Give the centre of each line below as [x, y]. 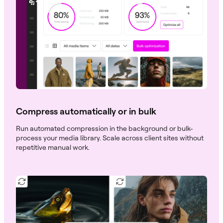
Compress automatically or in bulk [86, 111]
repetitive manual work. [53, 147]
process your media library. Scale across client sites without [110, 138]
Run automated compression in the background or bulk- [105, 128]
